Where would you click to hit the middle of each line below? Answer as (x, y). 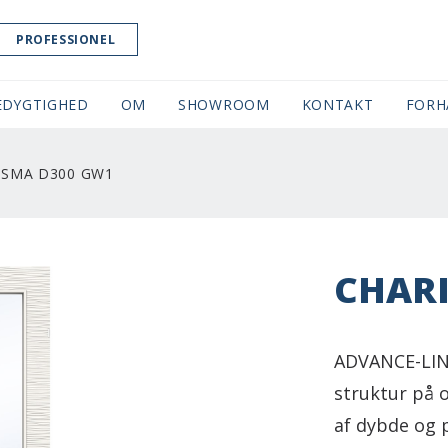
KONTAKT (337, 104)
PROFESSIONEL (65, 40)
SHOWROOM (224, 104)
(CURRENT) (309, 104)
